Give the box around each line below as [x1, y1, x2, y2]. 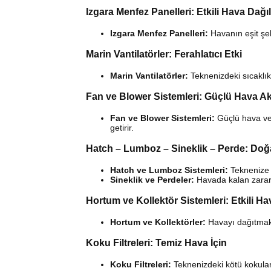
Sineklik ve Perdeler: [110, 175, 194, 185]
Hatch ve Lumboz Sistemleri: [110, 165, 228, 175]
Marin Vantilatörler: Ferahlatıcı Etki [86, 49, 242, 60]
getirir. [110, 123, 134, 133]
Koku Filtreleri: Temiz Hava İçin [86, 238, 227, 249]
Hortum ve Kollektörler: [110, 217, 206, 227]
